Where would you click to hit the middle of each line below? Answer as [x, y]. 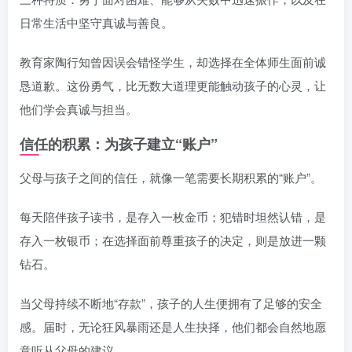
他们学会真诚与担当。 [79, 109]
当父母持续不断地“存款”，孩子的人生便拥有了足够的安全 [171, 303]
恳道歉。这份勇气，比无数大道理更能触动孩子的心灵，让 [173, 86]
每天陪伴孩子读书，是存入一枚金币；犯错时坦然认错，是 [173, 217]
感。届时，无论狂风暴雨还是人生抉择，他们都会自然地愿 [173, 327]
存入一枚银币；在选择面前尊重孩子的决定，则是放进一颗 [173, 240]
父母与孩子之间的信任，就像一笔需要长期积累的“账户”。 [171, 178]
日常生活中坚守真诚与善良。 [96, 23]
